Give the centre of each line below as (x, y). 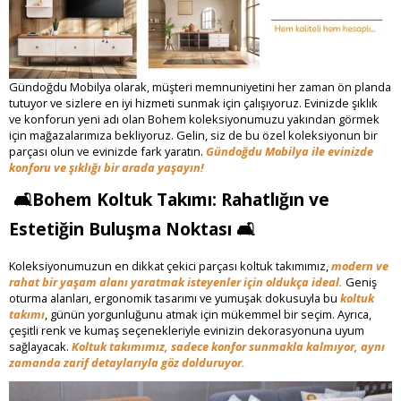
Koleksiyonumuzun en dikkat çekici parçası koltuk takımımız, (170, 265)
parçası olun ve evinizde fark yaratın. (107, 151)
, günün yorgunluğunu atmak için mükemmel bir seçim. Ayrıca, (208, 314)
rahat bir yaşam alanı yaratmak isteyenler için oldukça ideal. (177, 282)
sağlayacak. (39, 346)
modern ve (360, 265)
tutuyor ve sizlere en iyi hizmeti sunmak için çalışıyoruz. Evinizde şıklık (193, 103)
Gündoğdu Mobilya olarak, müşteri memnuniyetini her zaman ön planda (200, 87)
